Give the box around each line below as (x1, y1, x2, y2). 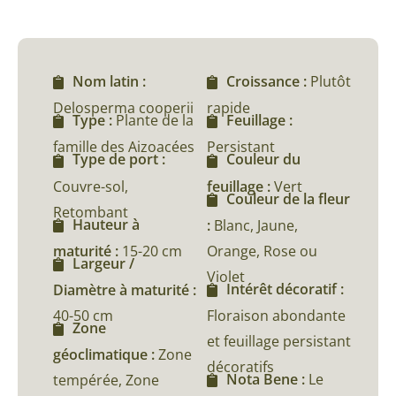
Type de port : (72, 149, 165, 170)
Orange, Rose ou (207, 240, 317, 261)
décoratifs (207, 357, 274, 377)
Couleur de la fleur (226, 188, 350, 209)
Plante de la (116, 110, 194, 131)
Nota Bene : (226, 369, 308, 390)
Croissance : (226, 72, 310, 92)
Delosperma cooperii (53, 98, 194, 118)
